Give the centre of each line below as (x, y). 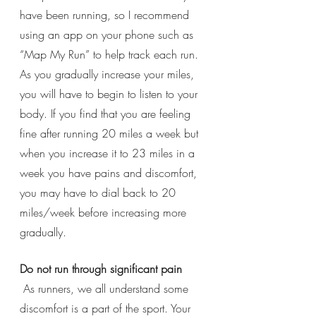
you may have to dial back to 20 (99, 192)
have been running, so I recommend (106, 14)
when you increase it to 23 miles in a (109, 153)
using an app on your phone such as (108, 34)
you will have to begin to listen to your (110, 93)
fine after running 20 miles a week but (111, 133)
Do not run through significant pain (101, 268)
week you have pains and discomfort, (110, 172)
